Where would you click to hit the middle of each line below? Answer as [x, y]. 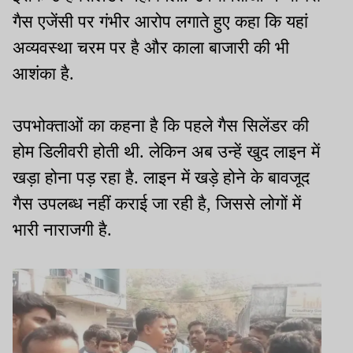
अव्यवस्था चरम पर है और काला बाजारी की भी [151, 48]
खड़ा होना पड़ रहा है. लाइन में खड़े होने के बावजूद [161, 178]
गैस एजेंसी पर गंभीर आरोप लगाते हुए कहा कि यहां [160, 22]
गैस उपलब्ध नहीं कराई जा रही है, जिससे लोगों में [157, 204]
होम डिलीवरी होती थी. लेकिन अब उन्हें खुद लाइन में [166, 152]
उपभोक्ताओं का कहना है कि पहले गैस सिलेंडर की [161, 126]
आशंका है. [43, 74]
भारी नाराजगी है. [62, 230]
